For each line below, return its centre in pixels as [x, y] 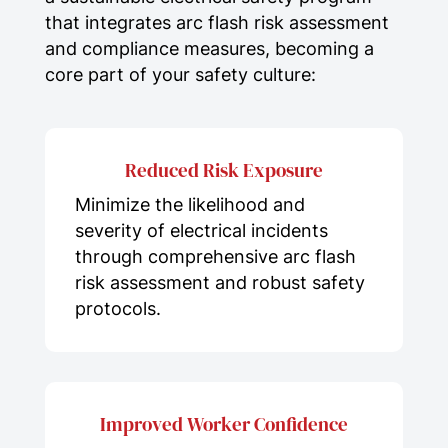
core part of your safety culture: [180, 74]
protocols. [117, 308]
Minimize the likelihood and [189, 204]
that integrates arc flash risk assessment [216, 22]
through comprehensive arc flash [215, 256]
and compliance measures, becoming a [209, 48]
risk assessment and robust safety [219, 282]
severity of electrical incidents [201, 230]
